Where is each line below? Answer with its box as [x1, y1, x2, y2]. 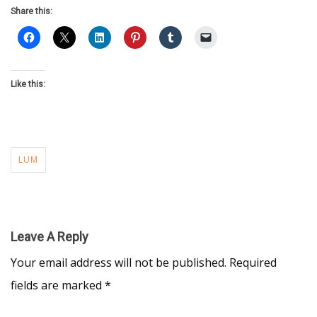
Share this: [11, 6, 52, 16]
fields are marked [11, 277, 105, 293]
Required [229, 255, 277, 270]
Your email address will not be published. [11, 255, 226, 270]
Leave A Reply [11, 229, 88, 244]
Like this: [11, 79, 45, 89]
